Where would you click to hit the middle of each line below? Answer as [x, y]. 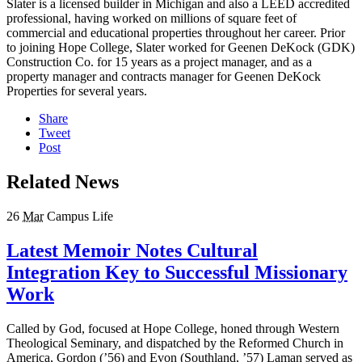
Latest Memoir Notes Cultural [132, 251]
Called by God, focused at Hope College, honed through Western [173, 328]
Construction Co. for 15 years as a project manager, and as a [159, 62]
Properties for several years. [77, 91]
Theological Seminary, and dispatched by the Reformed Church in [175, 343]
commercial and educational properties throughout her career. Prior [176, 33]
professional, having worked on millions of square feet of [152, 19]
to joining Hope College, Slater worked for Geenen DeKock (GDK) [181, 48]
